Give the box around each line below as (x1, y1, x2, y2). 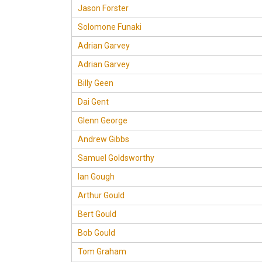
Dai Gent (78, 97, 109, 106)
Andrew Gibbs (78, 135, 129, 144)
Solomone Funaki (78, 22, 142, 32)
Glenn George (78, 116, 127, 125)
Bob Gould (78, 228, 115, 237)
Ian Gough (78, 172, 115, 181)
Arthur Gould (78, 191, 125, 200)
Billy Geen (78, 78, 113, 88)
